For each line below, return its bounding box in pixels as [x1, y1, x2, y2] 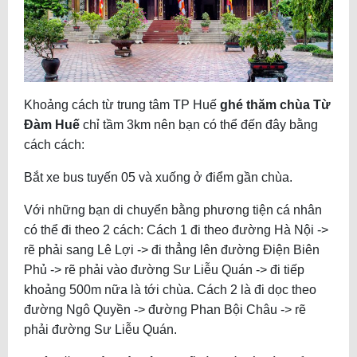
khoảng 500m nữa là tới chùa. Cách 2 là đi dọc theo [24, 282, 316, 296]
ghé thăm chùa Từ [220, 97, 331, 112]
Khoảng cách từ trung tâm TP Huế [24, 97, 220, 112]
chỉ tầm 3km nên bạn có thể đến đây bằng [80, 117, 318, 131]
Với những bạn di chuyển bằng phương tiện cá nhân [24, 202, 322, 217]
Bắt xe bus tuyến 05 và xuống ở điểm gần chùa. [24, 170, 292, 184]
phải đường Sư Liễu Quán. [24, 322, 177, 336]
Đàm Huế [24, 117, 80, 131]
